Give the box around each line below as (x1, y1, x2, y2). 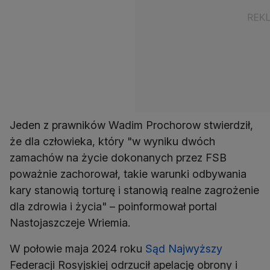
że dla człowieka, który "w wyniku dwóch (10, 135, 215, 148)
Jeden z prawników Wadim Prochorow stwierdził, (10, 119, 253, 132)
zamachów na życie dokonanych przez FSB (10, 151, 227, 165)
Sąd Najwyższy (145, 242, 222, 256)
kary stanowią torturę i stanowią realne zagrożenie (10, 184, 259, 197)
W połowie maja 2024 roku (10, 242, 145, 256)
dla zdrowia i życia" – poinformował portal (10, 200, 217, 213)
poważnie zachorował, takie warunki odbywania (10, 168, 246, 181)
